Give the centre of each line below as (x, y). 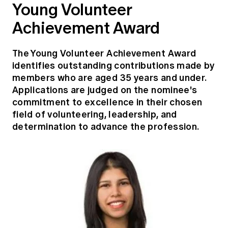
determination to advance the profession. (106, 126)
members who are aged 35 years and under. (109, 77)
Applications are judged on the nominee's (105, 90)
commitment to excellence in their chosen (107, 102)
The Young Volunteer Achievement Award (104, 53)
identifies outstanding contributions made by (113, 65)
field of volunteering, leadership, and (95, 114)
